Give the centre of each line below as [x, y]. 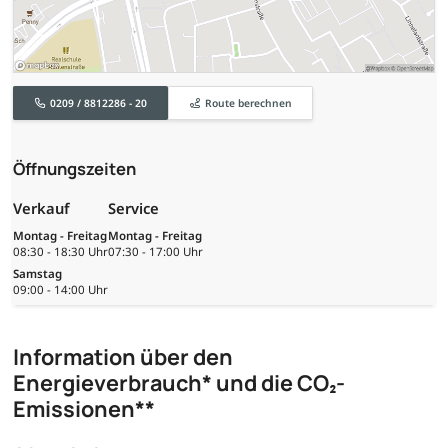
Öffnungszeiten [74, 168]
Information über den [123, 357]
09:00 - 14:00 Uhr [60, 290]
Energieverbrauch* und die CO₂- [179, 383]
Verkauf [41, 208]
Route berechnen [248, 102]
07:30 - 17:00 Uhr [155, 251]
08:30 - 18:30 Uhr [60, 251]
